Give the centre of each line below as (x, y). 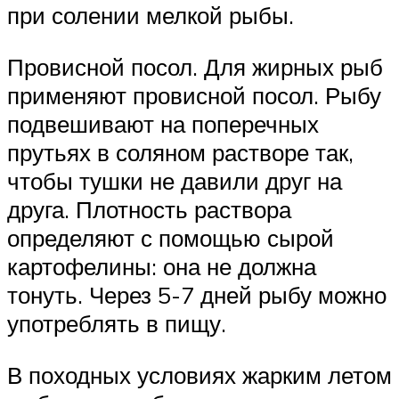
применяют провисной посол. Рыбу (194, 95)
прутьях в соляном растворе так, (180, 152)
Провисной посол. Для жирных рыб (195, 67)
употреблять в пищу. (117, 323)
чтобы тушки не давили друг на (175, 181)
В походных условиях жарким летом (199, 375)
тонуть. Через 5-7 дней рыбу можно (197, 295)
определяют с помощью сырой (171, 238)
